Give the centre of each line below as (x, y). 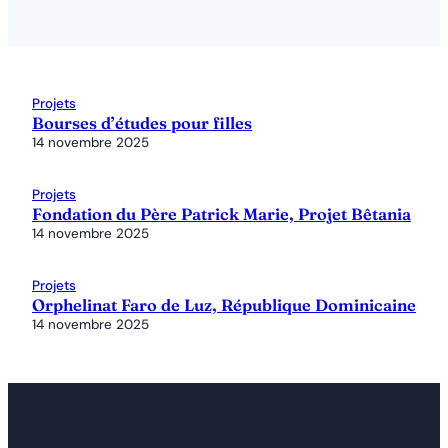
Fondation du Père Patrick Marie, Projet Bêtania (221, 213)
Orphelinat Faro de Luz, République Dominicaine (224, 304)
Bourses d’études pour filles (142, 122)
